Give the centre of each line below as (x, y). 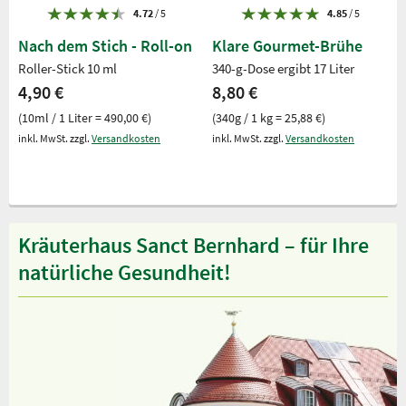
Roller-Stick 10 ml (68, 68)
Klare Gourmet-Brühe (287, 45)
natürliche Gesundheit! (125, 272)
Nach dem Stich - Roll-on (105, 45)
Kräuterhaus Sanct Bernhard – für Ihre (193, 245)
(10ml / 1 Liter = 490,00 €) (85, 117)
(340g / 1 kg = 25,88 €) (269, 117)
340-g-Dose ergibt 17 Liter (283, 68)
